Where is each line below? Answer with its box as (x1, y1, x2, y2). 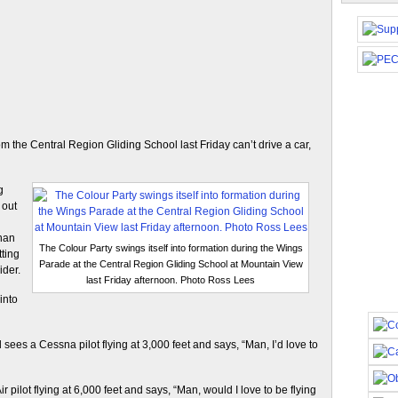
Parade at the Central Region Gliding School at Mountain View (38, 259, 303, 269)
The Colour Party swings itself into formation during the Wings (38, 243, 303, 253)
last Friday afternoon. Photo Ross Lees (86, 275, 255, 285)
